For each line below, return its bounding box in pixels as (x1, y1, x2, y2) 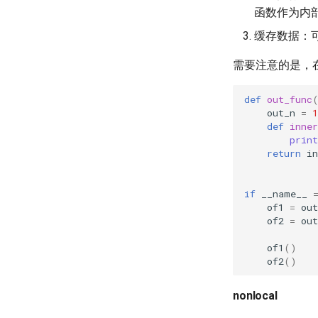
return (267, 146, 301, 160)
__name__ (261, 187, 307, 200)
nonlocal (233, 289, 278, 302)
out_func (267, 92, 312, 106)
